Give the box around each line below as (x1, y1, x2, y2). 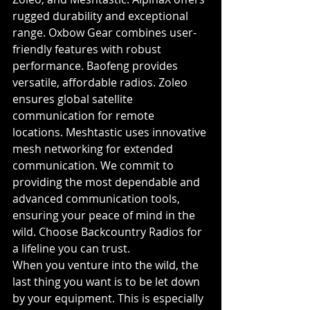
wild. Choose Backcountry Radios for (12, 224, 205, 239)
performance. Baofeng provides (12, 58, 181, 73)
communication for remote (12, 108, 157, 123)
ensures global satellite (12, 91, 136, 107)
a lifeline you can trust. (12, 241, 130, 256)
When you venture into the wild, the (12, 257, 201, 273)
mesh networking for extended (12, 141, 176, 156)
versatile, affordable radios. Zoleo (12, 75, 190, 90)
